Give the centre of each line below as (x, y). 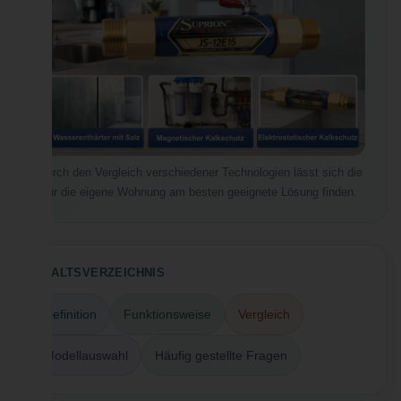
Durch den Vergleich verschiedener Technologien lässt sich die (200, 172)
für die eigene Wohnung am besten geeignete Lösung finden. (200, 192)
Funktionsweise (167, 314)
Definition (70, 314)
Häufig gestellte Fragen (221, 355)
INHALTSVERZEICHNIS (98, 272)
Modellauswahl (86, 355)
